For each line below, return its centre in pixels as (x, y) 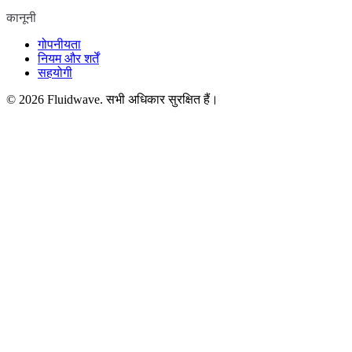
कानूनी (21, 18)
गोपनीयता (59, 45)
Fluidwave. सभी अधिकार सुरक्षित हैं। (133, 100)
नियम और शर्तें (68, 59)
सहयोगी (55, 73)
